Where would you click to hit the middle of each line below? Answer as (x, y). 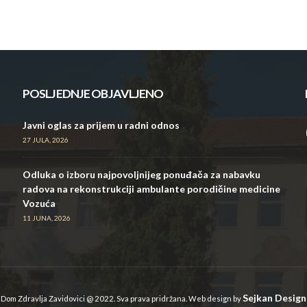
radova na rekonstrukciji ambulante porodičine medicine (151, 189)
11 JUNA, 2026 (47, 218)
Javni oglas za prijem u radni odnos (101, 125)
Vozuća (39, 203)
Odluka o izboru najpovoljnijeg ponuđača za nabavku (142, 174)
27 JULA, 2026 (46, 140)
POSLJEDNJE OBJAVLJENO (93, 94)
